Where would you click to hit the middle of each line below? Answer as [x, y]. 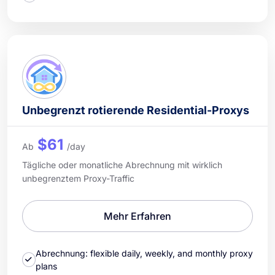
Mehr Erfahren [137, 216]
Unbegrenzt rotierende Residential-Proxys [136, 110]
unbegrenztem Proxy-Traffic [78, 178]
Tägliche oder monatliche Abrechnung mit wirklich [122, 165]
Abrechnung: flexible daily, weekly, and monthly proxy [144, 253]
